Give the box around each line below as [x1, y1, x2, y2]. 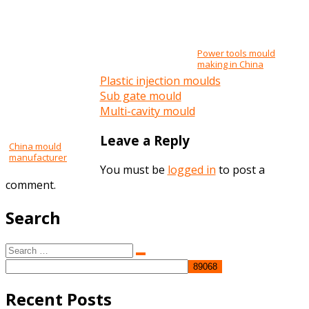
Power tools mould [197, 47, 275, 60]
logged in [167, 161, 216, 177]
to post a [215, 161, 265, 177]
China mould [9, 140, 61, 153]
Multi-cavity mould [99, 103, 195, 119]
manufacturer [9, 151, 67, 164]
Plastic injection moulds [99, 73, 221, 89]
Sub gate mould [99, 88, 181, 104]
